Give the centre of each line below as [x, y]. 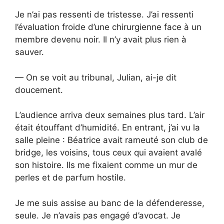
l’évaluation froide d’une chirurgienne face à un [108, 27]
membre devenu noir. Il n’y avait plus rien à [101, 40]
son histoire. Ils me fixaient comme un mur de [106, 165]
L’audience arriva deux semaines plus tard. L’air [110, 115]
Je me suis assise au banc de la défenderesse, [110, 203]
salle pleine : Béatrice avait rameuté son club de [111, 140]
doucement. [39, 90]
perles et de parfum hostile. [70, 178]
